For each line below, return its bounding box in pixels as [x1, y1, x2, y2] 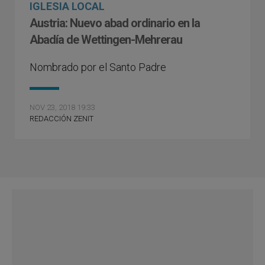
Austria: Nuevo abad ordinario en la [30, 16, 200, 31]
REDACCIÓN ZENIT [30, 114, 93, 124]
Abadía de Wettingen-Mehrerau [30, 33, 182, 47]
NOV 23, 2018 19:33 [30, 103, 95, 112]
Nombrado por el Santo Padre [30, 61, 166, 74]
